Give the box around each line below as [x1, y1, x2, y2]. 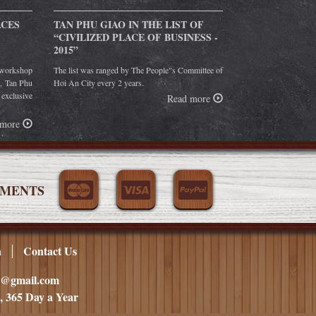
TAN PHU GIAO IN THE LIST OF [54, 16, 204, 32]
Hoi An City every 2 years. [54, 76, 144, 88]
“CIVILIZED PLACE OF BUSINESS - [54, 29, 218, 44]
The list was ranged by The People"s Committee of [54, 63, 223, 75]
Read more [167, 91, 213, 105]
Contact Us [23, 242, 77, 259]
